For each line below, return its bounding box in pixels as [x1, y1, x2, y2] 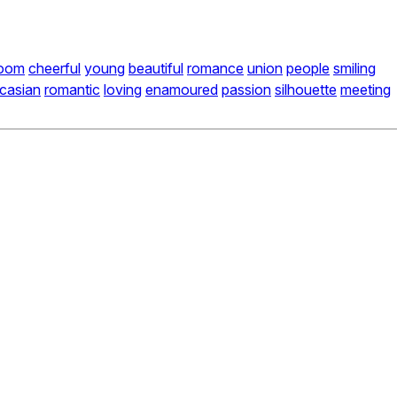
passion [222, 81, 271, 99]
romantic [44, 81, 100, 99]
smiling [333, 59, 376, 78]
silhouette [275, 81, 337, 99]
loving [104, 81, 142, 99]
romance [187, 59, 244, 78]
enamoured [145, 81, 218, 99]
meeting [340, 81, 391, 99]
